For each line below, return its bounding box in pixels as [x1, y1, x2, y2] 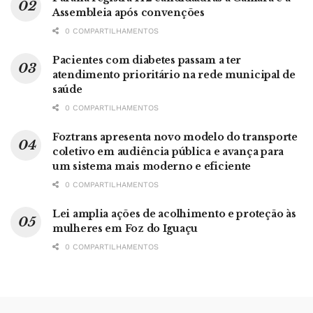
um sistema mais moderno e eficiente [52, 159, 252, 173]
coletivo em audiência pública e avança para [52, 145, 284, 158]
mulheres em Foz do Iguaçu [52, 221, 198, 235]
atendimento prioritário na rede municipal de [52, 68, 296, 81]
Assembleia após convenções [52, 6, 205, 19]
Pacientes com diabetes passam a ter [52, 53, 242, 66]
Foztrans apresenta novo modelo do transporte [52, 130, 298, 143]
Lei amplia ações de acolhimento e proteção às [52, 207, 296, 220]
